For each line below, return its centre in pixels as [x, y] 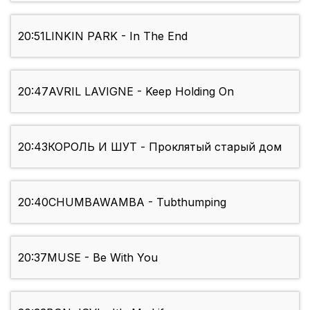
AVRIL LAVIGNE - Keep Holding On [141, 92]
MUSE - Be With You [102, 258]
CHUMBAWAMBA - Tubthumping [137, 202]
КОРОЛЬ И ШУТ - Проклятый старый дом [165, 147]
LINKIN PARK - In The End [116, 36]
